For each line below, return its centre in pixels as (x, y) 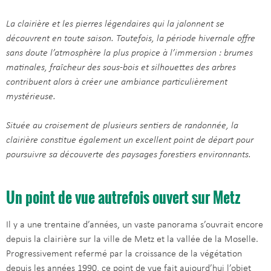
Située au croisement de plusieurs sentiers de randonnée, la (122, 126)
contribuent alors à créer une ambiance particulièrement (117, 83)
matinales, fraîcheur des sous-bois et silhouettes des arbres (121, 68)
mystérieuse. (31, 97)
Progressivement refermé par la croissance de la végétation (124, 254)
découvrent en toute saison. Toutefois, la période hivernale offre (131, 39)
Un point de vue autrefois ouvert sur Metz (123, 198)
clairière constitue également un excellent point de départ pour (130, 141)
